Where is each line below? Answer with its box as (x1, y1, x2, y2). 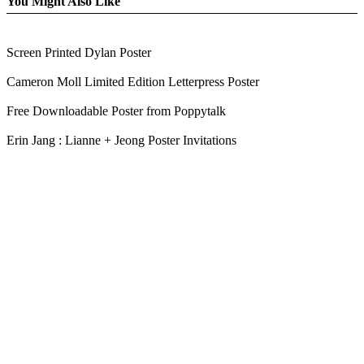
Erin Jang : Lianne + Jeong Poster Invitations (6, 133, 236, 148)
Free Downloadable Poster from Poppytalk (6, 104, 226, 119)
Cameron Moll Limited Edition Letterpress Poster (6, 75, 259, 89)
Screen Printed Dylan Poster (6, 45, 151, 60)
